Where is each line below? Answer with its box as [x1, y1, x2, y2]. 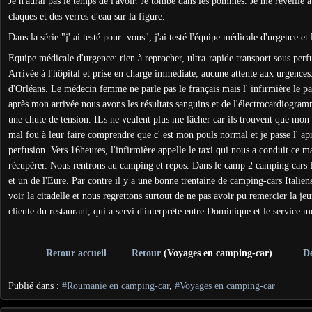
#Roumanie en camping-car [62, 281, 169, 291]
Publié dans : [8, 281, 62, 291]
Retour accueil [46, 248, 107, 258]
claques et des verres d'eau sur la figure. [8, 11, 168, 22]
